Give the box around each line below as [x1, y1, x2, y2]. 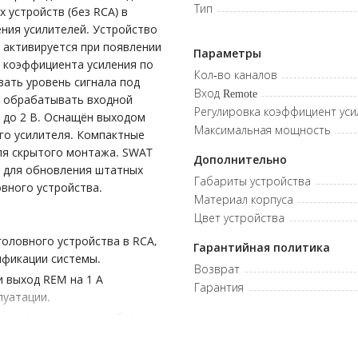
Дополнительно [193, 152, 287, 167]
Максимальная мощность [193, 122, 331, 137]
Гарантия [193, 280, 244, 295]
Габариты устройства [193, 173, 311, 189]
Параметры [193, 46, 261, 61]
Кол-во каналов [193, 67, 277, 82]
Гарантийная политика [193, 240, 330, 255]
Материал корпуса [193, 192, 293, 207]
